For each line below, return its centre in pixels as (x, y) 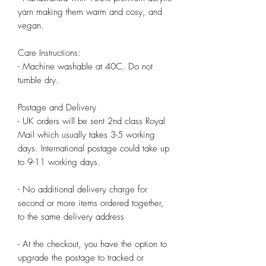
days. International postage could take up (94, 149)
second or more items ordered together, (91, 203)
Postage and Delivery (57, 108)
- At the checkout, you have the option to (92, 244)
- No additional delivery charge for (83, 190)
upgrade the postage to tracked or (81, 258)
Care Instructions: (49, 53)
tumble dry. (38, 80)
